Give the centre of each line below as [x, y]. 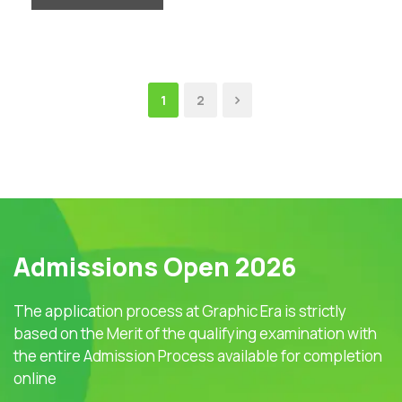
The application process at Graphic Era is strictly [180, 311]
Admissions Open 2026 [155, 267]
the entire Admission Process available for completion [198, 356]
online [35, 379]
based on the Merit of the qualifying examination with [195, 334]
